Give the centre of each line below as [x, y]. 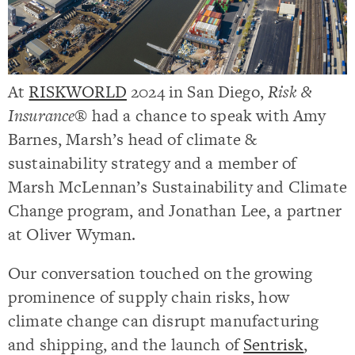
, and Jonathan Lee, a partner [235, 210]
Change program [69, 210]
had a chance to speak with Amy [207, 115]
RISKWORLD [78, 92]
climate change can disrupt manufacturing [164, 321]
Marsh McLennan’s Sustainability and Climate [177, 187]
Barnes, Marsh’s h [73, 139]
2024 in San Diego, [197, 92]
